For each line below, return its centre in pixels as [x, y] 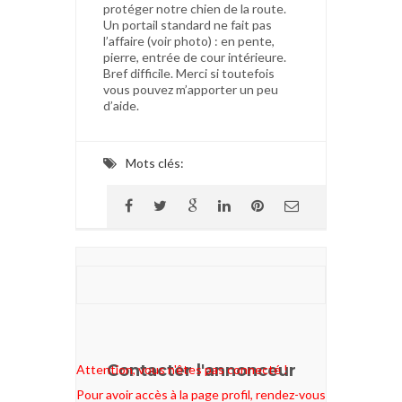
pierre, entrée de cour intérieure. [195, 57]
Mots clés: [155, 162]
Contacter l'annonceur [201, 370]
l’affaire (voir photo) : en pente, [189, 40]
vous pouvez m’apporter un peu [191, 89]
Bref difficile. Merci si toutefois [189, 73]
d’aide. [121, 105]
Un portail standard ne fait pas [188, 24]
